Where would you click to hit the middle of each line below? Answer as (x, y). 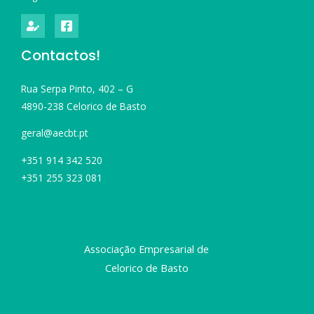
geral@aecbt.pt (55, 133)
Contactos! (61, 55)
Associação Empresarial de (146, 248)
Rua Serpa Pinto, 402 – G (77, 88)
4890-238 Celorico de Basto (84, 106)
